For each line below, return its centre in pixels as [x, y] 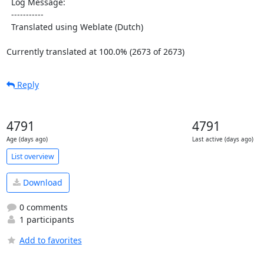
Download [42, 183]
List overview [32, 156]
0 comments [42, 207]
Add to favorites [50, 240]
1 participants [45, 219]
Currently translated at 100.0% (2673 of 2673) [95, 52]
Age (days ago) [27, 139]
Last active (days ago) [223, 139]
